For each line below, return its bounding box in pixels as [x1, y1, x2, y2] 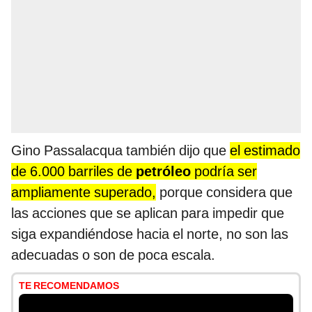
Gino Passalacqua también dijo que [11, 142, 230, 159]
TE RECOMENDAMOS [19, 280, 119, 292]
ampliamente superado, [11, 184, 156, 201]
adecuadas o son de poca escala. [11, 247, 215, 264]
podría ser [191, 163, 257, 180]
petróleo [136, 163, 191, 180]
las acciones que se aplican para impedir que [11, 205, 284, 222]
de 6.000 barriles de [11, 163, 136, 180]
